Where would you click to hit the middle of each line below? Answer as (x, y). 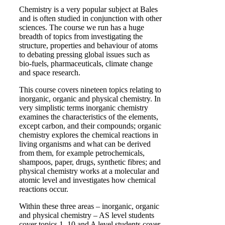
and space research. (50, 73)
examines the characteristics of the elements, (89, 117)
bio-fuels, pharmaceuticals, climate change (86, 64)
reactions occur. (44, 189)
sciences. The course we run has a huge (82, 27)
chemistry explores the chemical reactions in (89, 135)
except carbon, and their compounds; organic (90, 126)
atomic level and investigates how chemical (87, 180)
